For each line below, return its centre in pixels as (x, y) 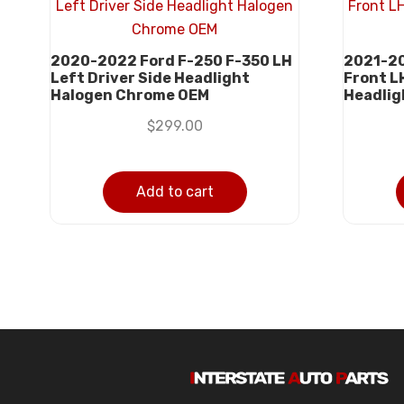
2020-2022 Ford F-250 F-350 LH (171, 61)
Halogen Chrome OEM (130, 96)
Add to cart (174, 192)
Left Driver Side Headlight (150, 78)
